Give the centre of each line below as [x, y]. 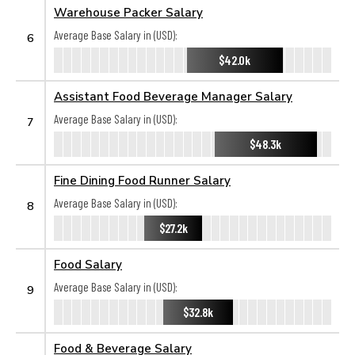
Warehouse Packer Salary [128, 12]
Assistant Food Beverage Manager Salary [173, 96]
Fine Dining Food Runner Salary [142, 180]
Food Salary [88, 264]
